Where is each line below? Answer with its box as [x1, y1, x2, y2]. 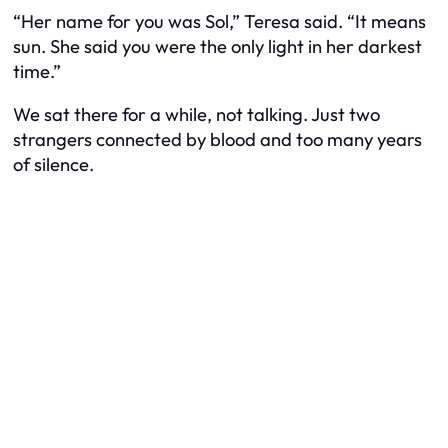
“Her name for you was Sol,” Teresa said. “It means [13, 9, 426, 33]
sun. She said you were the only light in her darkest [13, 34, 422, 58]
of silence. [13, 153, 94, 177]
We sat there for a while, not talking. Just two [13, 103, 380, 127]
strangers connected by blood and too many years [13, 128, 422, 152]
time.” [13, 59, 61, 83]
